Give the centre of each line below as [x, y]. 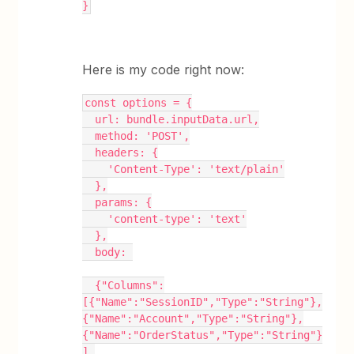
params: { [124, 202]
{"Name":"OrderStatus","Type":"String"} [203, 335]
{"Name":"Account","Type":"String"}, [193, 318]
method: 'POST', [143, 136]
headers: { [127, 152]
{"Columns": [89, 285]
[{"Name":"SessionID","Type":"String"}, [203, 301]
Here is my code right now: [164, 69]
